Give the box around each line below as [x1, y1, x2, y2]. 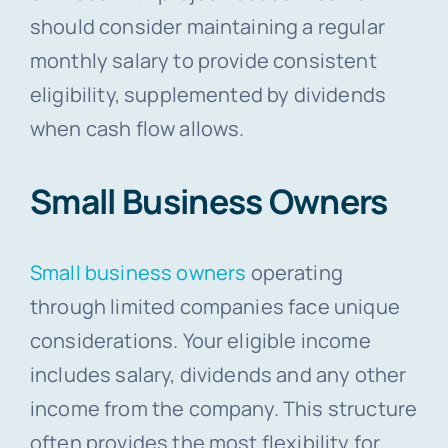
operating [246, 259, 343, 287]
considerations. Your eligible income [29, 327, 371, 355]
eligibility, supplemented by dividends [29, 80, 387, 108]
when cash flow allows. [29, 114, 245, 142]
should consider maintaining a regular [29, 12, 385, 40]
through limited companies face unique [29, 293, 400, 321]
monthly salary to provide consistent [29, 46, 377, 74]
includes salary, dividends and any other [29, 361, 407, 389]
